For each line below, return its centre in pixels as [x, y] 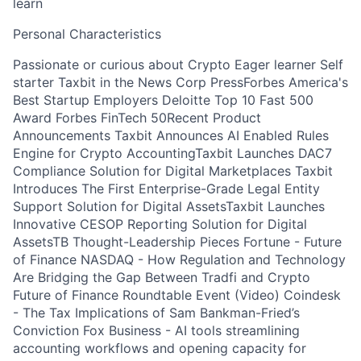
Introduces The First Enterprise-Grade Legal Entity [166, 189]
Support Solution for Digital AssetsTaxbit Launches [169, 206]
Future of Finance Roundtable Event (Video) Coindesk [177, 295]
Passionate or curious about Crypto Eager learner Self [178, 64]
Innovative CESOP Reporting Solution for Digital [160, 224]
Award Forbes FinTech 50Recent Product [137, 118]
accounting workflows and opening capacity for [160, 348]
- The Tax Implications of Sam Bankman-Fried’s [156, 313]
